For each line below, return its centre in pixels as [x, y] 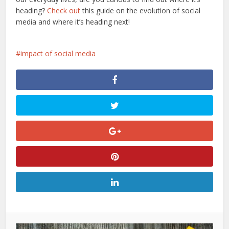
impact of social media [58, 53]
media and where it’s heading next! [73, 21]
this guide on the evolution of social [141, 10]
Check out [64, 10]
